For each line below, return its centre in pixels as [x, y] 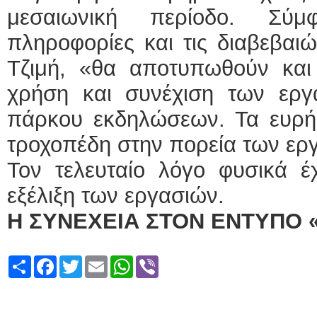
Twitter [99, 261]
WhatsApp [159, 261]
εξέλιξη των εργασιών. [116, 196]
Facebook [82, 261]
